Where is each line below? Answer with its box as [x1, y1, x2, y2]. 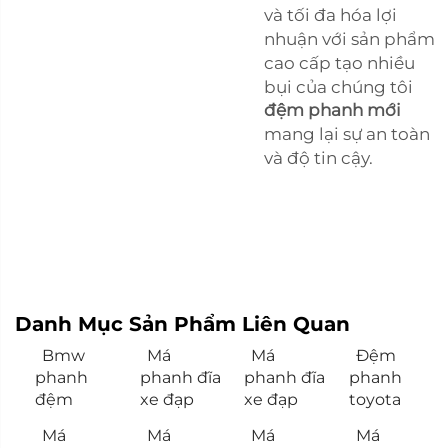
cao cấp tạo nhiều [264, 52, 415, 73]
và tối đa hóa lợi [264, 4, 397, 25]
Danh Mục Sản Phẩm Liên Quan [15, 311, 350, 336]
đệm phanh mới [264, 99, 401, 120]
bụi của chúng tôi [264, 76, 413, 97]
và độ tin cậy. [264, 147, 373, 168]
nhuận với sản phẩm [264, 28, 435, 49]
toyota [348, 389, 401, 409]
